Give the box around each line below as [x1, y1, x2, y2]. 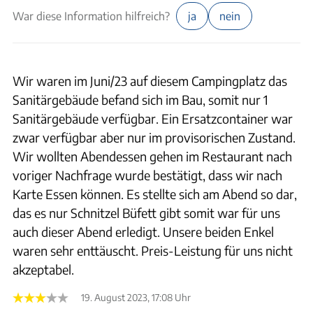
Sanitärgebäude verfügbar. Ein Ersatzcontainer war [13, 110, 293, 126]
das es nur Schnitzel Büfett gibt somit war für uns [13, 205, 280, 221]
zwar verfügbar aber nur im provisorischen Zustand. [13, 129, 296, 145]
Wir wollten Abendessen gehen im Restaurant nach [13, 148, 292, 164]
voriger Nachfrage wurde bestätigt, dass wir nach [13, 167, 282, 183]
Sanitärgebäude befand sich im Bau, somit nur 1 [13, 92, 268, 108]
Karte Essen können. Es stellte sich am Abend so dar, [13, 186, 297, 202]
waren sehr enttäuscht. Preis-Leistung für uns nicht [13, 242, 293, 259]
